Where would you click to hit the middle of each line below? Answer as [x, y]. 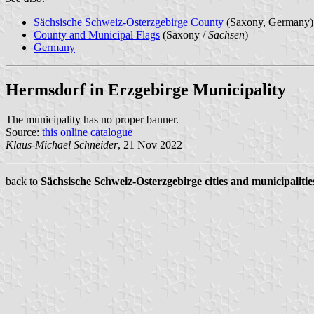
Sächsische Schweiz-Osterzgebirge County [129, 22]
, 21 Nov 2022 [150, 144]
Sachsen [226, 34]
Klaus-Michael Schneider [62, 144]
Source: [24, 132]
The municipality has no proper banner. [92, 119]
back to [23, 181]
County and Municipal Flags [97, 34]
